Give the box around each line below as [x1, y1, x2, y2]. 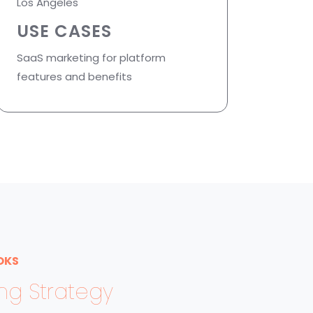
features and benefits [17, 69, 132, 85]
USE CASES [17, 20, 112, 43]
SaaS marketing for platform [17, 50, 166, 66]
